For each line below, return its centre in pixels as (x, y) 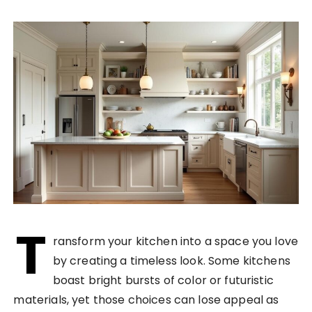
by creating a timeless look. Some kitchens (171, 261)
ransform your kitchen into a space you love (175, 242)
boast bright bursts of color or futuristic (163, 281)
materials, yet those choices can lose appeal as (146, 300)
